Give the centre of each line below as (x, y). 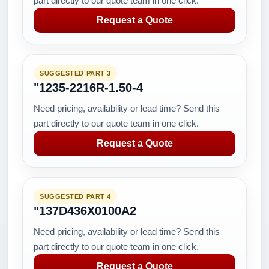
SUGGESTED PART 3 (75, 73)
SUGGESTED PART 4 (75, 196)
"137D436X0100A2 (85, 211)
